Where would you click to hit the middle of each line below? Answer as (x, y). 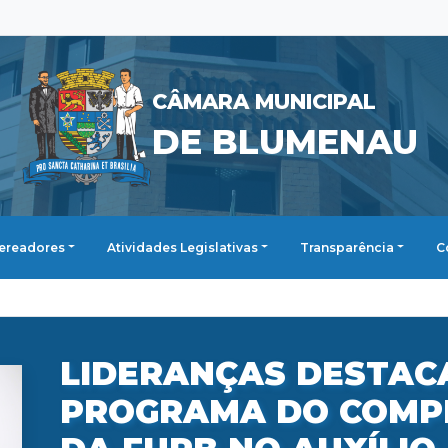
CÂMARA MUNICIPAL (263, 101)
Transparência (347, 247)
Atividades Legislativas (182, 247)
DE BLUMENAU (284, 141)
